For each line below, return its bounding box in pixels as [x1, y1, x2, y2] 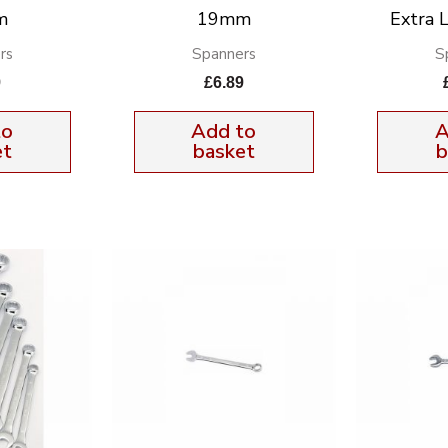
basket [192, 137, 255, 165]
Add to [191, 117, 257, 145]
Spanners [191, 44, 256, 65]
